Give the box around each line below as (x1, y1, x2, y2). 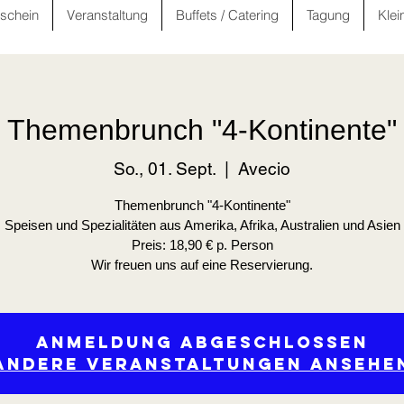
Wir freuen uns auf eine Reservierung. (91, 256, 313, 272)
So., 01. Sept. (114, 158, 216, 179)
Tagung (307, 6, 350, 23)
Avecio (238, 158, 290, 179)
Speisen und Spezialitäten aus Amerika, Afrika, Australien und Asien (4, 216, 400, 233)
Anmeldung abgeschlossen (35, 331, 369, 353)
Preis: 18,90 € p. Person (131, 236, 273, 252)
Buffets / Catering (176, 6, 279, 23)
